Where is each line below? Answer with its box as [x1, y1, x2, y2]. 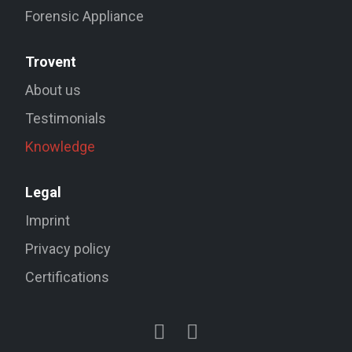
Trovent [25, 53, 77, 70]
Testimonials [25, 109, 107, 126]
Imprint [25, 211, 71, 229]
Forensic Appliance [25, 7, 145, 24]
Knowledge [25, 137, 96, 155]
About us [25, 81, 82, 98]
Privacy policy [25, 240, 112, 257]
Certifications [25, 268, 110, 285]
